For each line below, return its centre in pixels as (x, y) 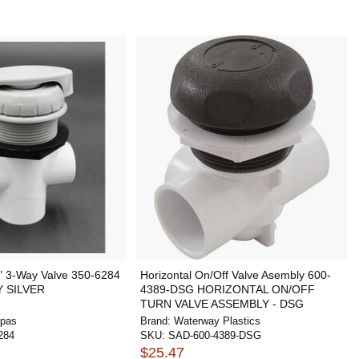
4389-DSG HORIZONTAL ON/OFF (227, 289)
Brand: (157, 321)
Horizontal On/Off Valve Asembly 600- (235, 275)
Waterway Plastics (217, 321)
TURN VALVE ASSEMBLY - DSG (222, 304)
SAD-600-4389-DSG (214, 335)
